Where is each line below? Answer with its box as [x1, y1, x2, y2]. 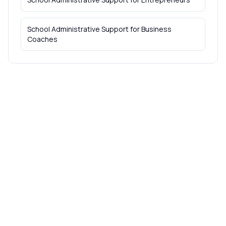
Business [141, 24, 172, 34]
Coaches [27, 34, 58, 44]
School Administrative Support [27, 24, 129, 34]
